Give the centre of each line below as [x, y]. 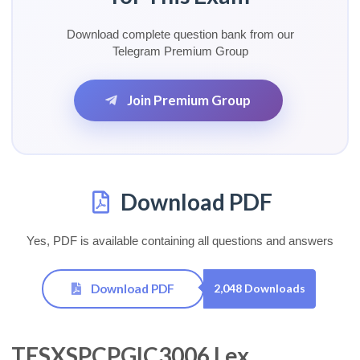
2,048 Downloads [259, 288]
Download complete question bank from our [180, 34]
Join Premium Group [188, 100]
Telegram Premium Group [180, 51]
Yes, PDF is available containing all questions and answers [180, 240]
